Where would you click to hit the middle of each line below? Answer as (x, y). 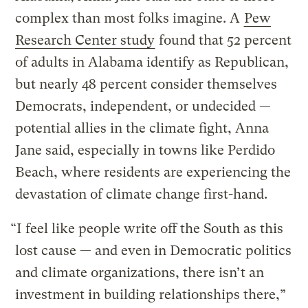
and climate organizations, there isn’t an (140, 272)
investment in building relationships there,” (151, 294)
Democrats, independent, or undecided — (143, 106)
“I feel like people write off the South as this (147, 228)
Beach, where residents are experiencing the (153, 172)
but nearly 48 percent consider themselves (146, 84)
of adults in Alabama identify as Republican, (152, 62)
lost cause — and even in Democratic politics (154, 250)
